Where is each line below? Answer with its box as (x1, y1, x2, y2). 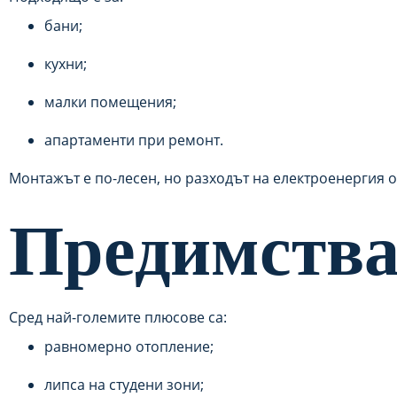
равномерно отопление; (44, 337, 214, 356)
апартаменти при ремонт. (44, 130, 223, 150)
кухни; (44, 54, 87, 74)
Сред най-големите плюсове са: (9, 307, 227, 327)
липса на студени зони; (44, 375, 204, 394)
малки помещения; (44, 92, 176, 112)
